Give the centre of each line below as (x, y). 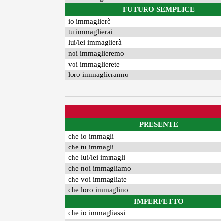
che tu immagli (91, 147)
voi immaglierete (94, 64)
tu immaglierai (91, 32)
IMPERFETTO (159, 202)
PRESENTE (159, 125)
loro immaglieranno (99, 75)
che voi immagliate (98, 179)
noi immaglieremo (96, 53)
